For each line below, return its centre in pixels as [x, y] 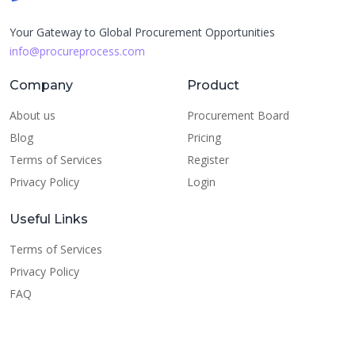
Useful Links [49, 219]
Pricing [204, 138]
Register [208, 160]
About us [32, 116]
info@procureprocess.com [77, 52]
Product [213, 86]
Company [41, 86]
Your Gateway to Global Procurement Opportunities [142, 32]
